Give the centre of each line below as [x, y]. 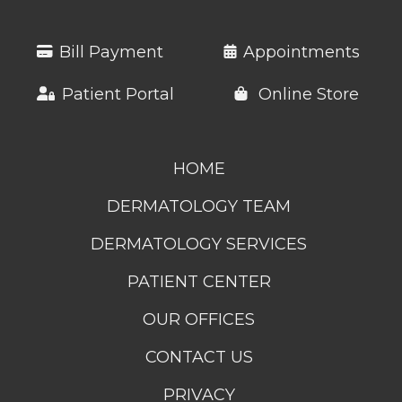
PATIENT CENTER [199, 281]
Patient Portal [118, 94]
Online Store [306, 94]
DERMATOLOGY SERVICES [199, 244]
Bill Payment [111, 52]
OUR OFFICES [199, 319]
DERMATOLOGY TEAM [199, 206]
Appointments [301, 52]
